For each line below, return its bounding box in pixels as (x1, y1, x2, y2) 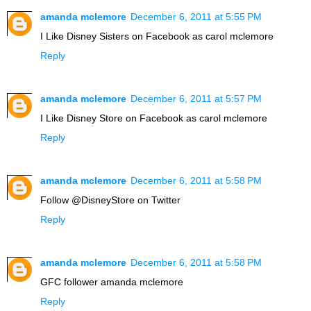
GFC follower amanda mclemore (40, 276, 183, 287)
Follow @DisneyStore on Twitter (40, 194, 180, 205)
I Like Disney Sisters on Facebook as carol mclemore (40, 30, 274, 42)
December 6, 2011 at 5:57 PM (131, 92, 262, 104)
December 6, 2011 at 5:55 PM (131, 10, 262, 22)
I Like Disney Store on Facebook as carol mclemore (40, 112, 267, 124)
